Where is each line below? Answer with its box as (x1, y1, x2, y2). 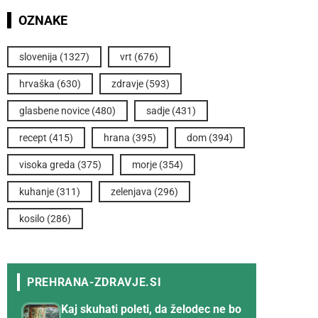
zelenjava (111, 186, 152, 198)
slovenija (19, 51, 57, 63)
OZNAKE (18, 13, 67, 28)
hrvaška (19, 78, 55, 90)
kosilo (19, 213, 45, 225)
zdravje (111, 78, 143, 90)
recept (19, 132, 47, 144)
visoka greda (19, 159, 75, 171)
